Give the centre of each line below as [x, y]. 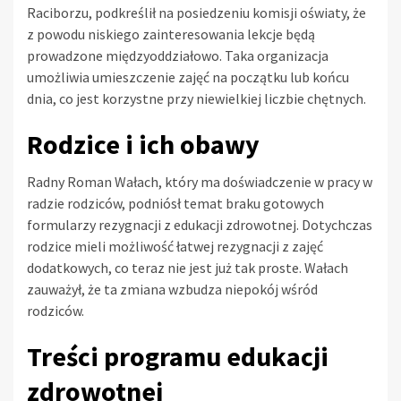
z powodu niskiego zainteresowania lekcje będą [171, 34]
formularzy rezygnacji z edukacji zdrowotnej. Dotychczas [200, 224]
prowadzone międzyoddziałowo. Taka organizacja [178, 55]
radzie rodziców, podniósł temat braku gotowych [175, 203]
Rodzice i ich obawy [143, 144]
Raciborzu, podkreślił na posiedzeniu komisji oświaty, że [196, 12]
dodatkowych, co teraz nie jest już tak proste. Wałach [188, 267]
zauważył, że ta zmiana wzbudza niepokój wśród [172, 289]
